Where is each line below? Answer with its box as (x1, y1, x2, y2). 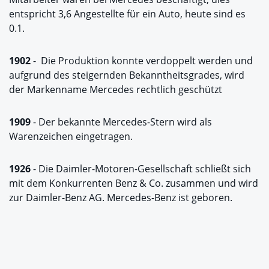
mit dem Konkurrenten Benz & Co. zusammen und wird (9, 176, 258, 190)
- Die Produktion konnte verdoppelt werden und (31, 53, 253, 67)
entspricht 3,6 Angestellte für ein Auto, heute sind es (9, 7, 246, 20)
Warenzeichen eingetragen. (9, 129, 133, 143)
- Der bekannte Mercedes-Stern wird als (31, 115, 212, 128)
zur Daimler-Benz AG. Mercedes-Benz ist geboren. (9, 190, 232, 204)
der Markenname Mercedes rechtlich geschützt (9, 82, 222, 96)
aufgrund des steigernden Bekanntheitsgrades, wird (9, 68, 244, 82)
